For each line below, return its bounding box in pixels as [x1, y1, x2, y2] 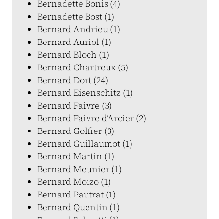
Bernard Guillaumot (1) [37, 137, 132, 150]
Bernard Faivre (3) [37, 99, 112, 111]
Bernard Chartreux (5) [37, 61, 128, 73]
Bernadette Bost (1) [37, 10, 114, 22]
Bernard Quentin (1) [37, 201, 120, 213]
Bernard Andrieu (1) [37, 23, 120, 35]
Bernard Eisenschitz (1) [37, 87, 133, 99]
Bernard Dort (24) [37, 74, 108, 86]
